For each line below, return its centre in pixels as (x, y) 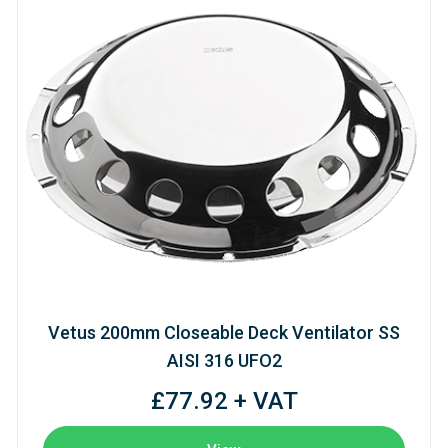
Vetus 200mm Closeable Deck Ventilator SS (224, 333)
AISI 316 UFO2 (224, 361)
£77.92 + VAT (224, 400)
